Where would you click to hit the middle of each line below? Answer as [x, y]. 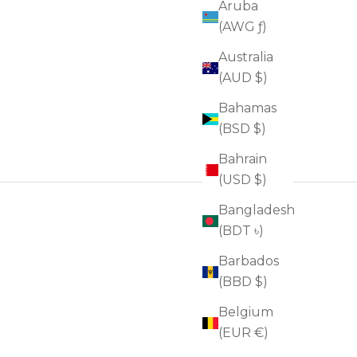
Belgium [246, 312]
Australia [246, 57]
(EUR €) [243, 333]
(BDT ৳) [241, 231]
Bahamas [247, 108]
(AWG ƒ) [243, 27]
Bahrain [243, 159]
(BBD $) [243, 282]
